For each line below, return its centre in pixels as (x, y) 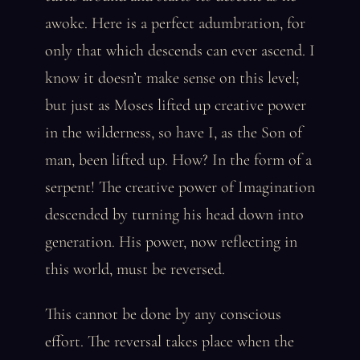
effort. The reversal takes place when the (170, 342)
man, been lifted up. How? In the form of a (178, 160)
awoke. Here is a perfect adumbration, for (175, 23)
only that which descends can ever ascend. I (180, 51)
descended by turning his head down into (174, 215)
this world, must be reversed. (135, 269)
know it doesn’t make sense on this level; (172, 78)
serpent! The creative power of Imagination (180, 187)
